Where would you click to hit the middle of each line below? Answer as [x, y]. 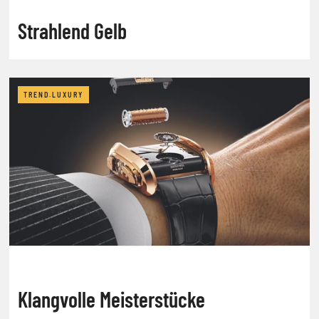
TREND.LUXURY [53, 94]
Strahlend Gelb [72, 30]
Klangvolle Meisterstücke [152, 299]
